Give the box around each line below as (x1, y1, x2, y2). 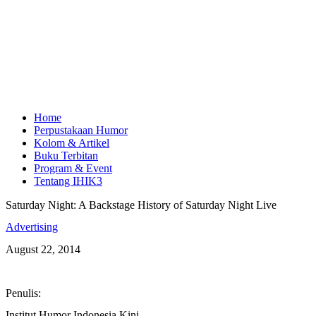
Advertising (6, 221, 58, 233)
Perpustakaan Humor (34, 124, 128, 136)
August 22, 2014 (6, 243, 80, 255)
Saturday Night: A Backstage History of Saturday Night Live (6, 199, 276, 211)
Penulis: (6, 287, 41, 300)
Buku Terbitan (34, 150, 98, 162)
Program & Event (34, 162, 112, 174)
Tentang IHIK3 (34, 175, 102, 187)
